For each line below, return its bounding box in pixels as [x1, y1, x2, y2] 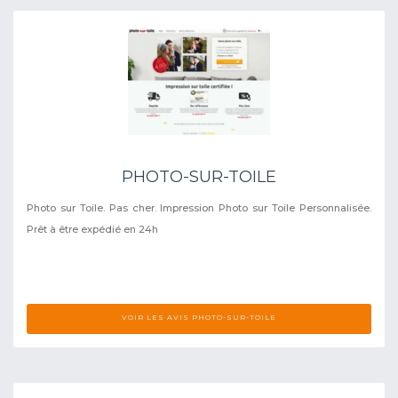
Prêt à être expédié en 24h [27, 222, 158, 235]
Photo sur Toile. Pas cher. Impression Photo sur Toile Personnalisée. [27, 201, 371, 214]
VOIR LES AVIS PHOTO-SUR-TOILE [122, 312, 276, 322]
